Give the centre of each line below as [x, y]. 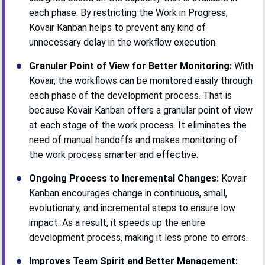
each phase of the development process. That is [131, 95]
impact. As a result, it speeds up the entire [117, 222]
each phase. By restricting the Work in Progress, [129, 12]
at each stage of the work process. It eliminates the [138, 125]
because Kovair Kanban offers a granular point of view [141, 110]
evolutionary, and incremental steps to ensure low [132, 208]
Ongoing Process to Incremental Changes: [124, 178]
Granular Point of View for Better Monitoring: [131, 66]
